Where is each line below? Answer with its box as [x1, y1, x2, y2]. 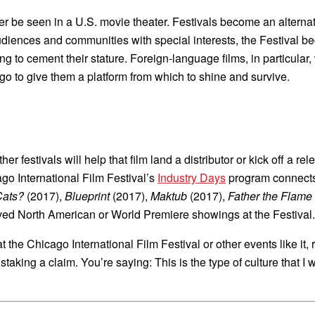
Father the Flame [228, 187, 312, 204]
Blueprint [65, 187, 112, 204]
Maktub [150, 187, 187, 204]
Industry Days [157, 169, 226, 186]
